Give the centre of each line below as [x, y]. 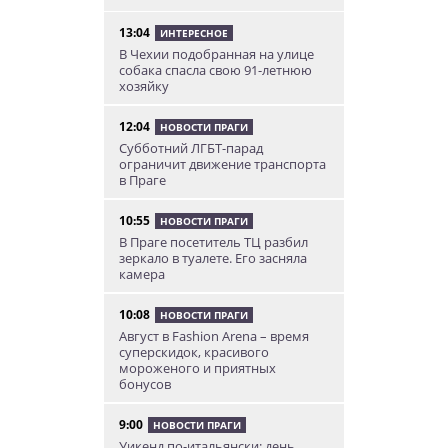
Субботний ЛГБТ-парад [191, 147]
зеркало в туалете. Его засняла [213, 257]
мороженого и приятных [197, 367]
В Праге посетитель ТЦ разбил [213, 241]
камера [142, 273]
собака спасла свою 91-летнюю [215, 69]
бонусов [145, 383]
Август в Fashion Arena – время [214, 335]
